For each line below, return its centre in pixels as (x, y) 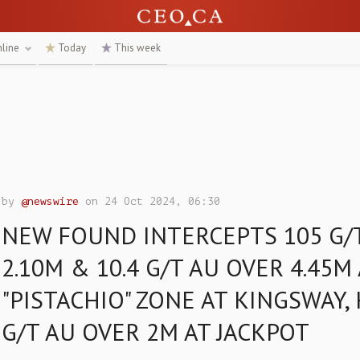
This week (136, 48)
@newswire (50, 201)
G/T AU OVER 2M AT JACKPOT (156, 331)
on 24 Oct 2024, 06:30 (150, 201)
